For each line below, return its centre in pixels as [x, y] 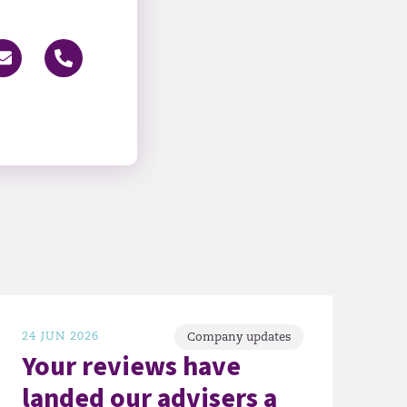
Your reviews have [132, 367]
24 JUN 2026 [61, 336]
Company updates [239, 337]
